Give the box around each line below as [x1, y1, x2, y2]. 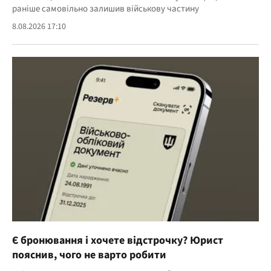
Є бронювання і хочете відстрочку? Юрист [12, 233, 223, 249]
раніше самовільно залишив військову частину [12, 2, 199, 16]
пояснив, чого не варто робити [12, 247, 166, 263]
